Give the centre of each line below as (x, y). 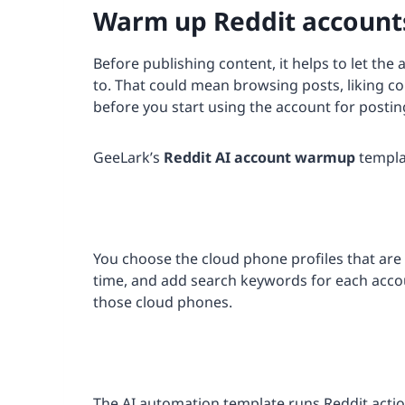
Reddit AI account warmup (259, 158)
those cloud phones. (163, 302)
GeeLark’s (128, 158)
